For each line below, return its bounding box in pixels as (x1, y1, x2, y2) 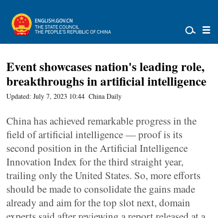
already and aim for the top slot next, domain (6, 196, 191, 209)
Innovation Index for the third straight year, (6, 155, 184, 168)
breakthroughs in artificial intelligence (6, 72, 207, 90)
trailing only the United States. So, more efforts (6, 168, 201, 182)
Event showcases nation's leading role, (6, 57, 205, 75)
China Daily (89, 91, 122, 101)
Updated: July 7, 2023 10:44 (6, 91, 85, 101)
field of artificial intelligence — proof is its (6, 127, 183, 141)
